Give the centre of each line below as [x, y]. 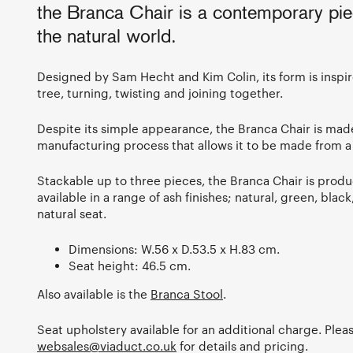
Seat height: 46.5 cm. [130, 266]
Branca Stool [187, 294]
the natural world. [107, 38]
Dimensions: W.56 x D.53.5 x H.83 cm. [174, 249]
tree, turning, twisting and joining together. [160, 93]
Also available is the [94, 294]
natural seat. [72, 214]
